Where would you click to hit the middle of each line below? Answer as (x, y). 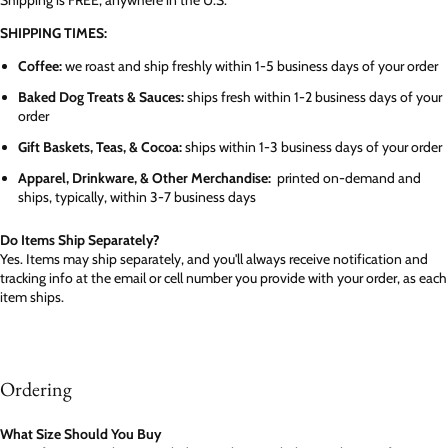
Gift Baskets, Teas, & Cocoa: (100, 146)
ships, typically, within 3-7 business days (137, 196)
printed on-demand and (346, 177)
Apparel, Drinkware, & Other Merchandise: (144, 177)
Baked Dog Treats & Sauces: (101, 96)
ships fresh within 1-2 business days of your (313, 96)
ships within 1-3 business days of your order (312, 146)
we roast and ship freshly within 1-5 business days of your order (251, 65)
